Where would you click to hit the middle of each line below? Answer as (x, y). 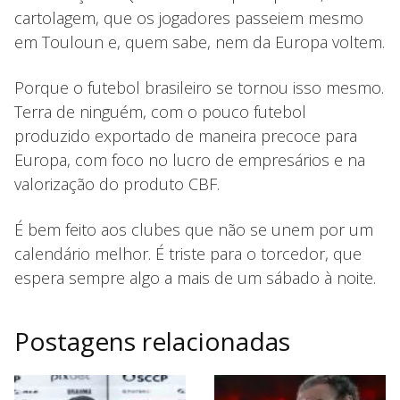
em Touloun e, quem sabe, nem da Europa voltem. (200, 42)
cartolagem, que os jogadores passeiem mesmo (189, 17)
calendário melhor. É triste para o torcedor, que (188, 253)
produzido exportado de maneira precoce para (186, 135)
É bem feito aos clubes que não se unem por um (194, 229)
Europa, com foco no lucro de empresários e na (190, 159)
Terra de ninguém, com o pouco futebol (160, 111)
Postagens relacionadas (152, 341)
